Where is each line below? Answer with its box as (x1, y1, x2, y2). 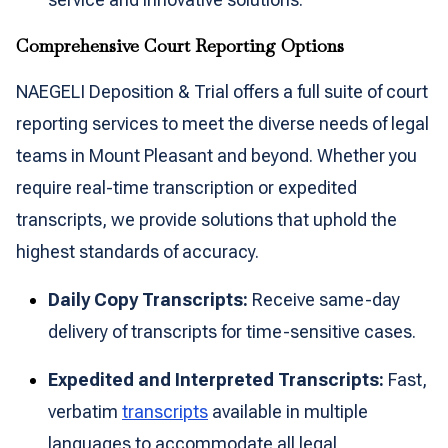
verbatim (48, 401, 122, 422)
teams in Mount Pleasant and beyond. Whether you (16, 145, 417, 166)
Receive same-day (248, 289, 400, 310)
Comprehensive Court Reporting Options (16, 34, 344, 57)
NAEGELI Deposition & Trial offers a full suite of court (16, 81, 428, 102)
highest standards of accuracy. (16, 241, 259, 262)
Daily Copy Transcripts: (48, 289, 248, 310)
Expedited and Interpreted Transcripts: (48, 369, 384, 390)
